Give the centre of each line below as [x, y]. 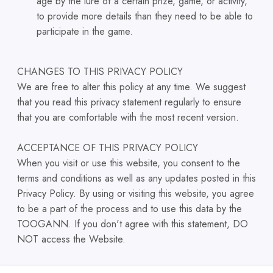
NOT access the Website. [71, 239]
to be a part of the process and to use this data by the [129, 209]
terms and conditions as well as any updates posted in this [136, 179]
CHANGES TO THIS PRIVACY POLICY [100, 72]
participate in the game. [85, 32]
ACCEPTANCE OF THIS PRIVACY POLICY [108, 148]
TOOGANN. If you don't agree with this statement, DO [133, 224]
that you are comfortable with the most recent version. [128, 118]
